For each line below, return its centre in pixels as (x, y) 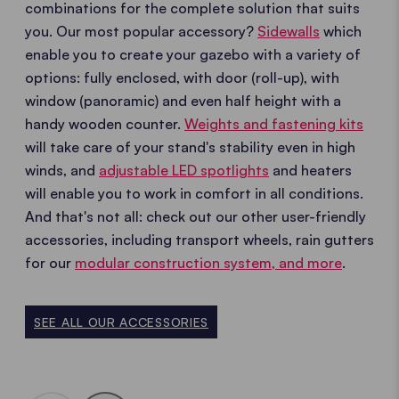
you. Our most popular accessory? (141, 31)
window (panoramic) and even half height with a (183, 100)
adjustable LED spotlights (184, 170)
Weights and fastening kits (274, 123)
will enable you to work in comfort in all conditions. (194, 193)
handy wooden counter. (105, 123)
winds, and (62, 170)
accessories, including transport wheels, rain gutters (199, 239)
